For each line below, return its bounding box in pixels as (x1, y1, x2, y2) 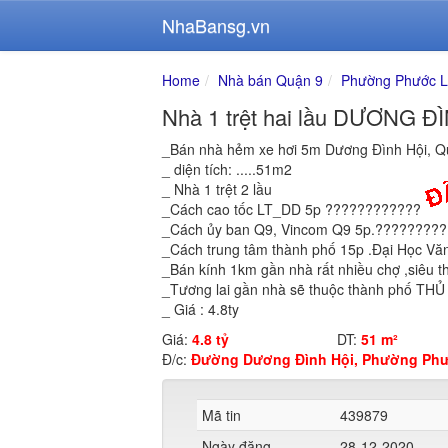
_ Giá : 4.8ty (162, 299, 239, 319)
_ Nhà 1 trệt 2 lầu (162, 179, 272, 199)
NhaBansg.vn (162, 12, 270, 38)
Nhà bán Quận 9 (218, 70, 323, 90)
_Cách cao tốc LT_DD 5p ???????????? (162, 199, 421, 219)
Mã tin (202, 405, 241, 425)
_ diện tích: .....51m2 (162, 159, 292, 179)
